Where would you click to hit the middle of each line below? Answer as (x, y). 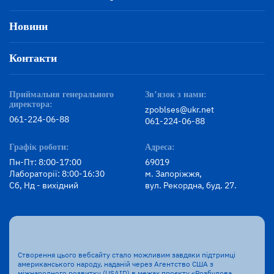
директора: (31, 105)
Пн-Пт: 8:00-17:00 (45, 162)
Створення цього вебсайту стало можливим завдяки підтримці (127, 255)
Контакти (33, 58)
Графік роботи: (39, 147)
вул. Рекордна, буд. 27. (191, 186)
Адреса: (160, 147)
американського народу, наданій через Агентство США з (116, 264)
